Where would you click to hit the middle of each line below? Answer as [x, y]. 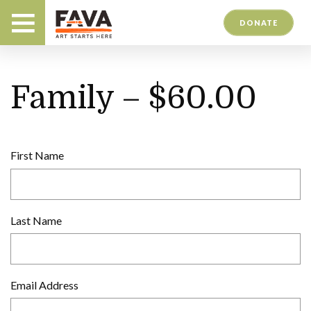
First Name [37, 155]
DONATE [259, 22]
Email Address [44, 285]
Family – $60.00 [134, 98]
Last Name [36, 220]
